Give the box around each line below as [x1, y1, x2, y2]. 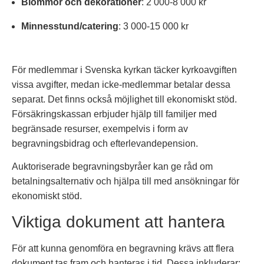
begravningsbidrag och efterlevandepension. [12, 138, 198, 148]
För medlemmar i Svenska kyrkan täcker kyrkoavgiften [12, 64, 237, 75]
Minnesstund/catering [21, 21, 118, 31]
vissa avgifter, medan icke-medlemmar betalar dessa [12, 79, 230, 90]
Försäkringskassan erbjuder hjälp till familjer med [12, 108, 217, 119]
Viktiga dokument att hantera [12, 212, 225, 231]
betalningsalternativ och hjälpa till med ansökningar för [12, 176, 239, 187]
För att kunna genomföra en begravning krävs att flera [12, 243, 234, 253]
